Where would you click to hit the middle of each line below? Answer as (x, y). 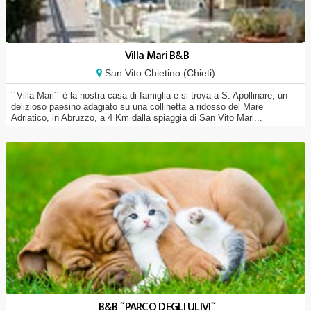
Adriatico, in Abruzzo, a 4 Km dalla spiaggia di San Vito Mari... (137, 118)
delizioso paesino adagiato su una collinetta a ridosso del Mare (137, 107)
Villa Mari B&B (157, 56)
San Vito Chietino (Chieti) (158, 73)
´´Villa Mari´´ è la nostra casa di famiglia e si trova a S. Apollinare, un (149, 95)
